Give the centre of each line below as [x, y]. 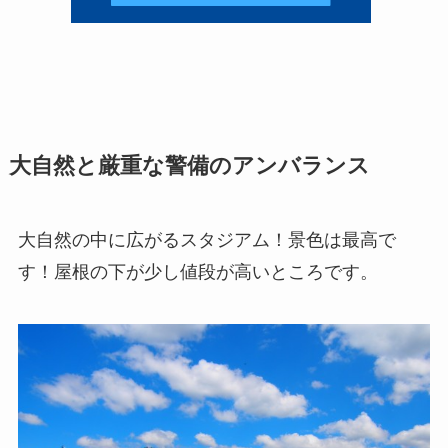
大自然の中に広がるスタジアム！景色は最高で [206, 240]
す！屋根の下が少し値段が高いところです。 [197, 272]
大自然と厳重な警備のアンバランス [189, 166]
